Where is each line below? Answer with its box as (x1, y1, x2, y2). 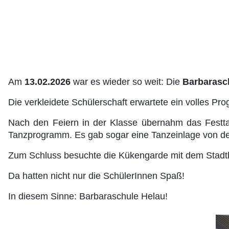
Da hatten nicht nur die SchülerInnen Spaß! (8, 171, 185, 181)
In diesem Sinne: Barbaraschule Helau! (8, 191, 168, 202)
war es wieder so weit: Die (71, 77, 182, 87)
